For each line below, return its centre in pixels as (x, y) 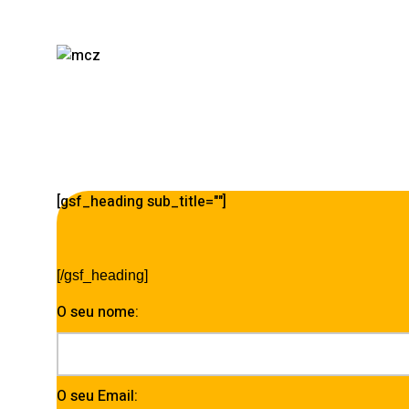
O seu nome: (98, 312)
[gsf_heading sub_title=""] (142, 202)
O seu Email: (97, 396)
